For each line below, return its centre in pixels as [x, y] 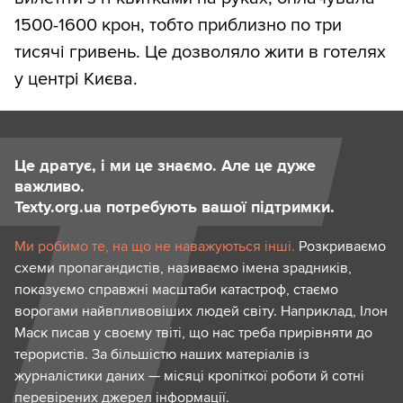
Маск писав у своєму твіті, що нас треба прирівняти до [193, 333]
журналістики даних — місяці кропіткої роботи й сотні [189, 376]
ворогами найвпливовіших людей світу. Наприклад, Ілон [201, 312]
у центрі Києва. [76, 80]
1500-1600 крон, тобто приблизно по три [178, 26]
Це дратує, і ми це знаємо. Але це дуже [165, 166]
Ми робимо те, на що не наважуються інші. [155, 247]
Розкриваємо [340, 247]
